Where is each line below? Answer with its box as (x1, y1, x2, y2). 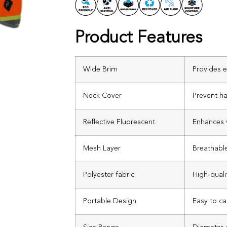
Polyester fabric (83, 171, 134, 179)
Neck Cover (83, 92, 122, 100)
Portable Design (83, 197, 136, 205)
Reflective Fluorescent (83, 118, 155, 126)
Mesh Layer (83, 144, 121, 153)
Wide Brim (83, 65, 118, 73)
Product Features (75, 29, 202, 47)
